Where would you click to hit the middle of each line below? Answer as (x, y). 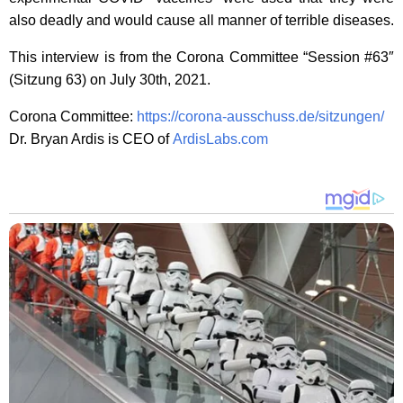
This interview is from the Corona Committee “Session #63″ (201, 57)
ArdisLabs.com (220, 139)
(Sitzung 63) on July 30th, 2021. (110, 80)
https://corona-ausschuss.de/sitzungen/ (260, 116)
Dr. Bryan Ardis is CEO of (91, 139)
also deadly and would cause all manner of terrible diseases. (201, 20)
